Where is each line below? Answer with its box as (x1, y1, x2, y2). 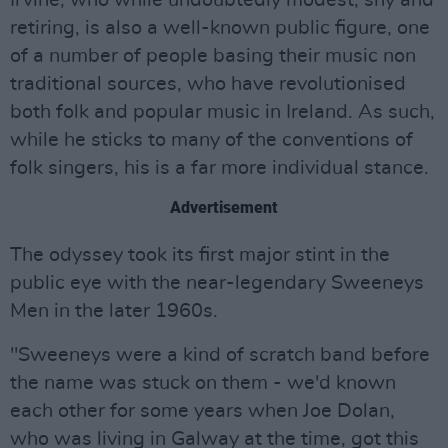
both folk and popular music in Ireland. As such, (10, 102, 435, 122)
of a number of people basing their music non (10, 46, 416, 66)
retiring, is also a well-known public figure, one (10, 18, 430, 38)
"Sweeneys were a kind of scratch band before (10, 345, 430, 365)
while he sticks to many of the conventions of (10, 130, 413, 150)
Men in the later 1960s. (10, 301, 218, 321)
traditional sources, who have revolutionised (10, 74, 406, 94)
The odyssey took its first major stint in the (10, 245, 390, 265)
